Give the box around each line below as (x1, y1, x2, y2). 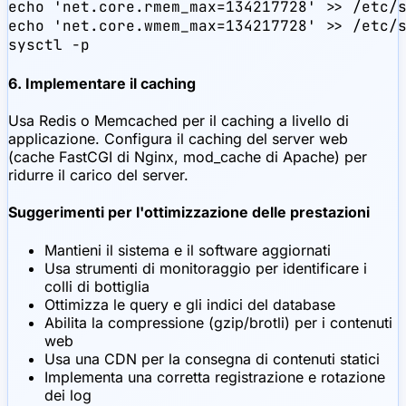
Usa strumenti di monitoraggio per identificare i (44, 258, 367, 277)
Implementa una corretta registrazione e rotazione (44, 367, 385, 386)
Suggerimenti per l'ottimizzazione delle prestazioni (8, 203, 370, 222)
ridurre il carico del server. (8, 166, 188, 184)
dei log (44, 385, 92, 404)
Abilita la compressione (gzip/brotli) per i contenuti (44, 313, 392, 332)
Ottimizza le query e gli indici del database (44, 295, 335, 314)
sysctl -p (8, 35, 90, 55)
